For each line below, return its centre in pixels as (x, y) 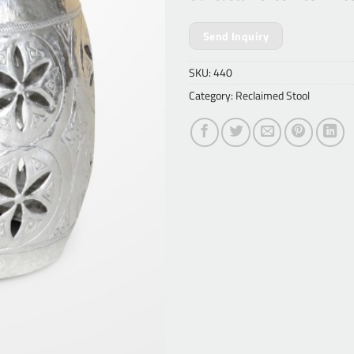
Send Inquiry (235, 36)
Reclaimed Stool (273, 96)
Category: (212, 96)
